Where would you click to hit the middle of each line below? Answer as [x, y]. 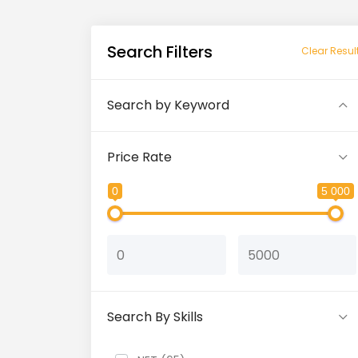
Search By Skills [155, 317]
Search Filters [160, 52]
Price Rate [139, 157]
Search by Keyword [168, 105]
